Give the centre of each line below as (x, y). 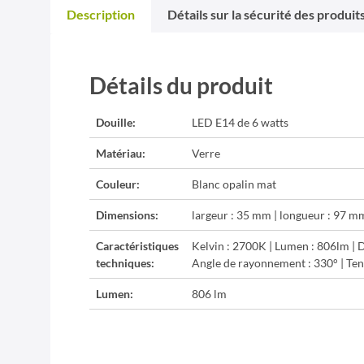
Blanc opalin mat (234, 184)
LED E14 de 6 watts (240, 122)
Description (101, 14)
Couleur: (118, 184)
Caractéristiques (137, 246)
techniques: (125, 263)
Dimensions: (127, 215)
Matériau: (121, 153)
